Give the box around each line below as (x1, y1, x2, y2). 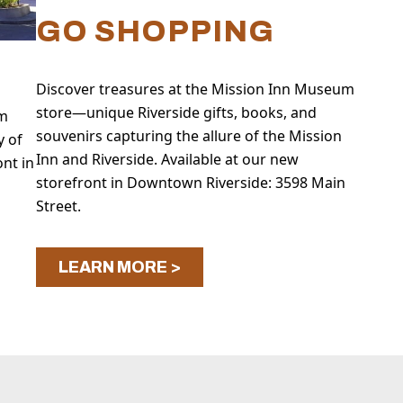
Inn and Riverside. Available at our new (36, 149, 300, 170)
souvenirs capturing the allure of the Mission (36, 126, 343, 147)
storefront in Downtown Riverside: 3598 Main (36, 173, 346, 193)
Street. (36, 196, 82, 217)
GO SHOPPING (36, 14, 275, 49)
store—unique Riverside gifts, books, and (36, 103, 318, 123)
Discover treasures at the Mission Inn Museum (36, 79, 355, 100)
